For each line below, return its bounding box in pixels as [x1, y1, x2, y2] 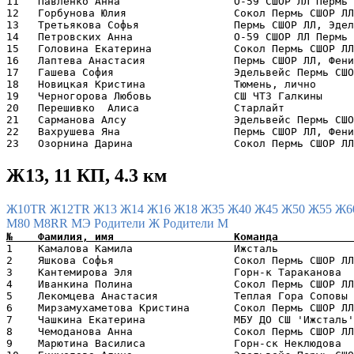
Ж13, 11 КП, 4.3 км [6, 165, 167, 186]
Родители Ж [94, 217, 163, 231]
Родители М [163, 217, 228, 231]
